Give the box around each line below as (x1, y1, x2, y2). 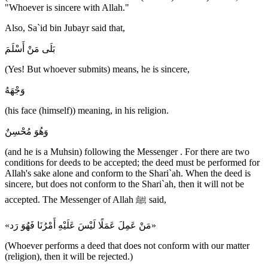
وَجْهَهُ (5, 85, 25, 96)
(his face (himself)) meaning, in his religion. (5, 105, 169, 116)
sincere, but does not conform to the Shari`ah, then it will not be (5, 179, 244, 190)
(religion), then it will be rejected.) (5, 251, 133, 262)
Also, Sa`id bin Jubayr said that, (5, 23, 125, 33)
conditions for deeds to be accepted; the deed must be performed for (5, 157, 260, 168)
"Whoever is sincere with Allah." (5, 2, 129, 13)
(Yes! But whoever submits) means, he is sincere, (5, 64, 190, 75)
